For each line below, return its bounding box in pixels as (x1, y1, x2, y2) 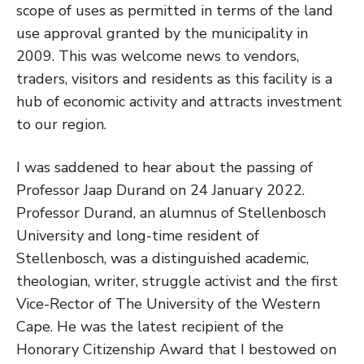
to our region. (16, 114, 106, 134)
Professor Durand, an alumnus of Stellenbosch (16, 202, 326, 223)
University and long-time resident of (16, 225, 259, 245)
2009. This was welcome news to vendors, (16, 45, 299, 66)
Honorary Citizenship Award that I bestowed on (16, 339, 336, 359)
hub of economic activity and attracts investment (16, 91, 342, 111)
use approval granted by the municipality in (16, 23, 308, 43)
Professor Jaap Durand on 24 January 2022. (16, 180, 305, 200)
